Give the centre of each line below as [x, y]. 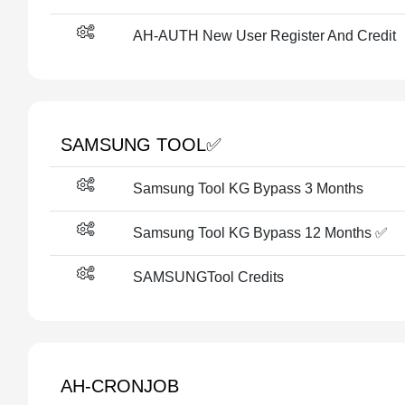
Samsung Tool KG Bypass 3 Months [248, 188]
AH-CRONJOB [120, 386]
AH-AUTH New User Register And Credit [264, 36]
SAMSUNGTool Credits [208, 277]
